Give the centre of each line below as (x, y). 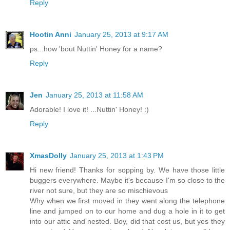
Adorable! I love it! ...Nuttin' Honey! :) (89, 109)
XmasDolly (48, 155)
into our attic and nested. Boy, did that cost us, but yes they (127, 221)
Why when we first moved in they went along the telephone (127, 200)
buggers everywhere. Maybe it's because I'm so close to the (127, 180)
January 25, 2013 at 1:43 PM (117, 155)
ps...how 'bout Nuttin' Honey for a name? (96, 49)
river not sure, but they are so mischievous (99, 190)
